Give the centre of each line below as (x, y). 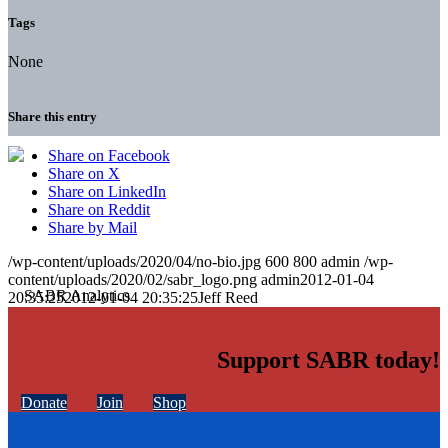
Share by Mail (92, 228)
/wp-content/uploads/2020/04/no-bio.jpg (134, 262)
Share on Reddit (99, 210)
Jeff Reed (228, 298)
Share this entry (52, 117)
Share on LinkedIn (107, 192)
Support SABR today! (328, 360)
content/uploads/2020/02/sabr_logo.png (132, 280)
